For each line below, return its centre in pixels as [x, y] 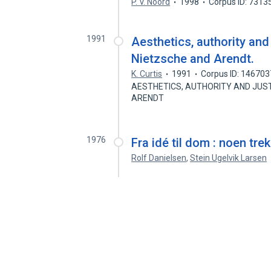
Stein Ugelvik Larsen [229, 158]
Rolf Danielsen [159, 158]
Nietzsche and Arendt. [193, 59]
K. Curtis [147, 74]
